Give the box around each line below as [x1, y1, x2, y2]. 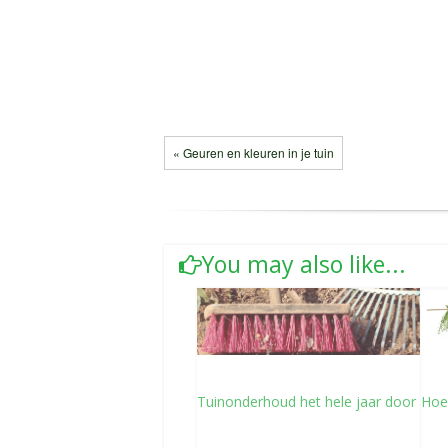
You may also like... [202, 248, 406, 281]
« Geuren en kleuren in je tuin [173, 144, 334, 161]
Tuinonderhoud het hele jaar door [196, 392, 416, 412]
